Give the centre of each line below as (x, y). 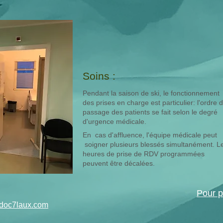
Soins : (99, 76)
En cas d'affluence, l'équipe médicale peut (150, 135)
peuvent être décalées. (119, 163)
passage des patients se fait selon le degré (150, 112)
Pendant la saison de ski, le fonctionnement (151, 93)
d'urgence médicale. (114, 121)
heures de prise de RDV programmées (144, 154)
